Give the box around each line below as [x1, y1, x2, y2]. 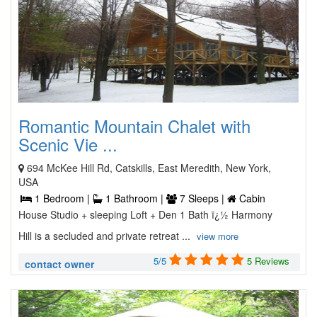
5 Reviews [247, 254, 289, 267]
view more [197, 229, 238, 243]
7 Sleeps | [177, 191, 227, 205]
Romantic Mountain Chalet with [18, 113, 250, 138]
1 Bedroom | [32, 191, 93, 205]
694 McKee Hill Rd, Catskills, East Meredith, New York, [27, 161, 271, 175]
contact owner [25, 257, 94, 271]
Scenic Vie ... [18, 132, 117, 156]
